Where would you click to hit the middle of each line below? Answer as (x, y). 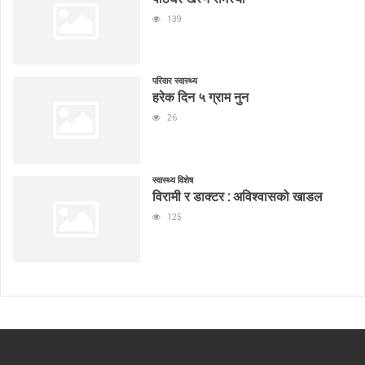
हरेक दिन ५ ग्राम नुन (200, 97)
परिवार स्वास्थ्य (174, 81)
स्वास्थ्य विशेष (172, 180)
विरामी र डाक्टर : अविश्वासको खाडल (237, 196)
